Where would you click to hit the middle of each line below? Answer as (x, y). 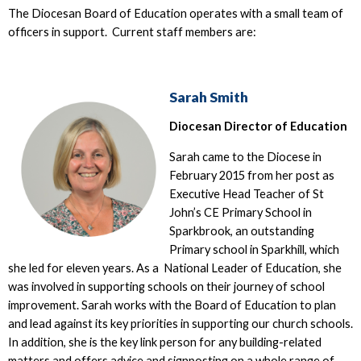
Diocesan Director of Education (258, 127)
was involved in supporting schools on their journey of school (166, 286)
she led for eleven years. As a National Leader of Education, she (174, 268)
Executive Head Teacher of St (246, 193)
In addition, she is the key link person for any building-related (164, 342)
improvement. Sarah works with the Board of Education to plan (172, 305)
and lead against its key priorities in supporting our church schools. (180, 323)
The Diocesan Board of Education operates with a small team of (175, 14)
